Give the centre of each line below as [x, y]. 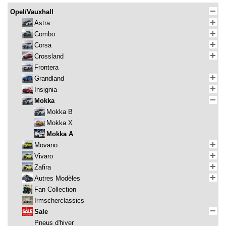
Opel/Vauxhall [32, 12]
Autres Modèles [57, 179]
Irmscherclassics [59, 201]
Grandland [49, 79]
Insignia [46, 90]
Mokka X [60, 123]
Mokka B [60, 112]
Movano [46, 145]
